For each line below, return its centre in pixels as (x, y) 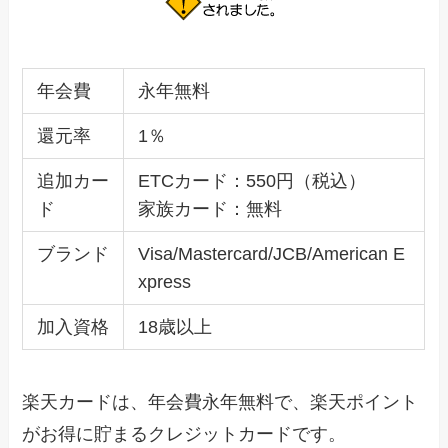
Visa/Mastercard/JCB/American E (271, 254)
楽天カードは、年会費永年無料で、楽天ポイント (220, 402)
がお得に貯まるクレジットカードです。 (184, 434)
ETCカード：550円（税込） (251, 181)
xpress (164, 282)
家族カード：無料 (209, 209)
